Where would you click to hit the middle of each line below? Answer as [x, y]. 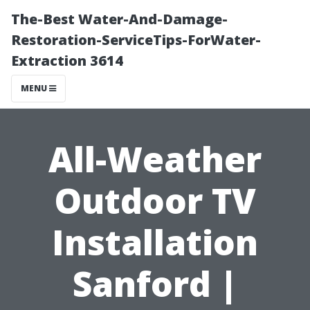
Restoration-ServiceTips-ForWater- [136, 40]
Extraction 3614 [67, 61]
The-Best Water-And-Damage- [119, 19]
